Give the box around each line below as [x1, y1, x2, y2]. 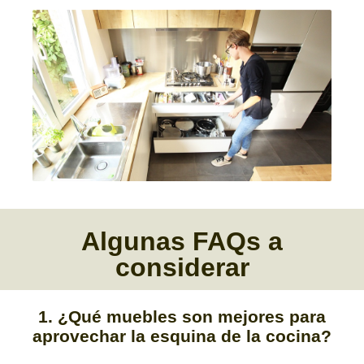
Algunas [81, 226, 193, 256]
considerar [115, 252, 249, 282]
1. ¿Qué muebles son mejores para [38, 306, 326, 326]
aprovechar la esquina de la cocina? [32, 326, 331, 345]
